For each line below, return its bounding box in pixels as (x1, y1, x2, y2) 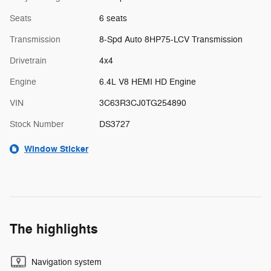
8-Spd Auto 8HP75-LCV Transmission (99, 34, 243, 45)
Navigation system (31, 256, 102, 267)
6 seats (99, 13, 127, 24)
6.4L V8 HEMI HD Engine (99, 76, 196, 87)
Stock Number (10, 119, 64, 129)
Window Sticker (24, 143, 88, 155)
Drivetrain (10, 55, 47, 66)
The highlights (10, 220, 98, 238)
